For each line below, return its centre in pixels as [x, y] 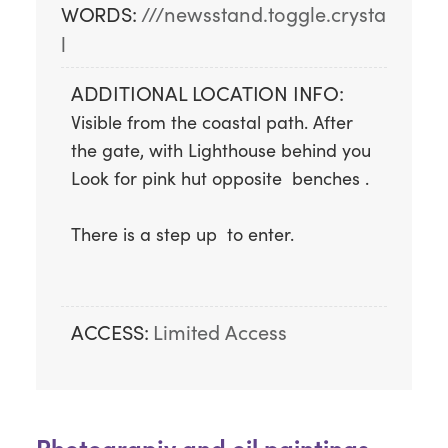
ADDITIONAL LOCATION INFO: [207, 92]
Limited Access [220, 331]
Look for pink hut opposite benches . [219, 177]
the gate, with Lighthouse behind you [228, 149]
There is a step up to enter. [182, 233]
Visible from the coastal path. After [214, 121]
